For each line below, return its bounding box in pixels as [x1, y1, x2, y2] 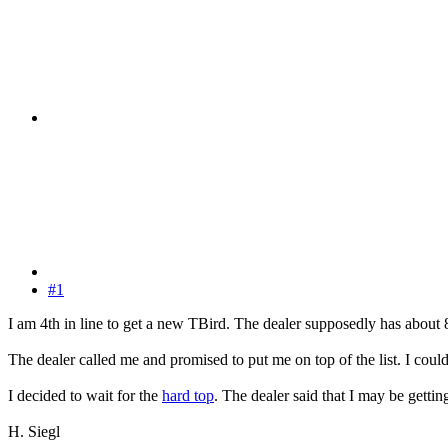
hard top [162, 387, 214, 405]
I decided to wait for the [8, 387, 162, 405]
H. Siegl [8, 423, 60, 441]
